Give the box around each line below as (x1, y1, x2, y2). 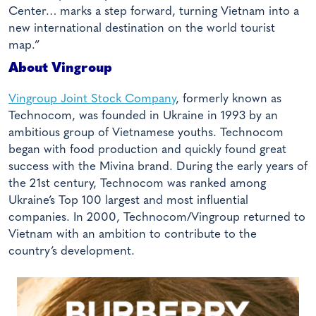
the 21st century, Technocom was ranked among (8, 177, 266, 190)
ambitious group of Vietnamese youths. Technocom (8, 126, 284, 139)
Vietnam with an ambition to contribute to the (8, 228, 257, 241)
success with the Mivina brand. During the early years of (8, 160, 308, 173)
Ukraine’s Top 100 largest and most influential (8, 194, 248, 207)
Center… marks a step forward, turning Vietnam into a (8, 5, 299, 18)
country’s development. (8, 245, 135, 257)
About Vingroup (8, 61, 112, 75)
